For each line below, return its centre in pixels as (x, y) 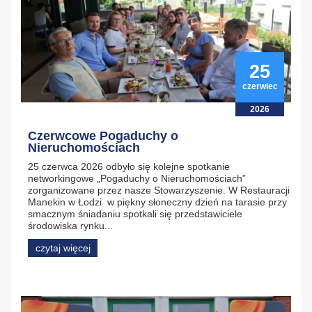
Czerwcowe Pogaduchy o (103, 135)
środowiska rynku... (70, 225)
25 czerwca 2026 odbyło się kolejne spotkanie (129, 166)
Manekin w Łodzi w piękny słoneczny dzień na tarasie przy (157, 202)
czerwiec (260, 86)
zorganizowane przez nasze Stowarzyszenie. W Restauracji (159, 190)
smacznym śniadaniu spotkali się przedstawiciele (135, 213)
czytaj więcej (63, 248)
